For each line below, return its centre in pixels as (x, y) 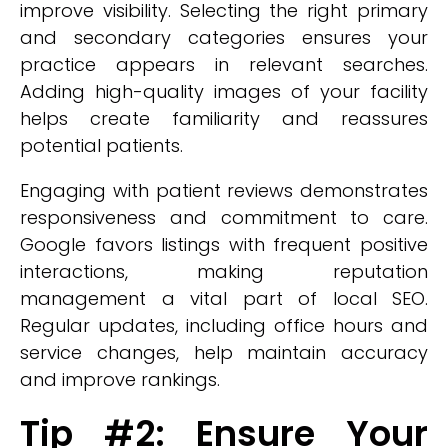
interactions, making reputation (224, 271)
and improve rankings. (120, 379)
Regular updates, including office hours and (224, 325)
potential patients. (101, 145)
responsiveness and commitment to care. (224, 217)
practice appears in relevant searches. (224, 64)
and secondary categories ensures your (224, 37)
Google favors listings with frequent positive (224, 244)
